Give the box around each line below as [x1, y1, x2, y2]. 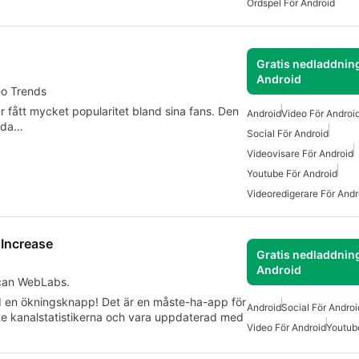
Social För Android [247, 127, 329, 140]
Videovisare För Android [247, 147, 353, 160]
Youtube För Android [247, 167, 337, 180]
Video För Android [247, 321, 326, 333]
